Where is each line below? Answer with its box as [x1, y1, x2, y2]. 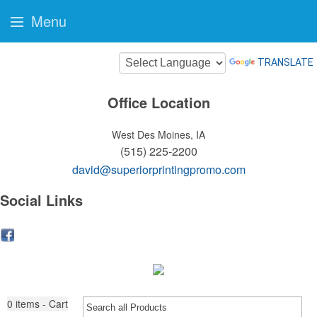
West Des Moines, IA [112, 127, 205, 142]
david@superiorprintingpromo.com [71, 161, 246, 178]
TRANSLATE [258, 56, 313, 68]
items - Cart [16, 296, 68, 311]
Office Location [107, 92, 210, 113]
